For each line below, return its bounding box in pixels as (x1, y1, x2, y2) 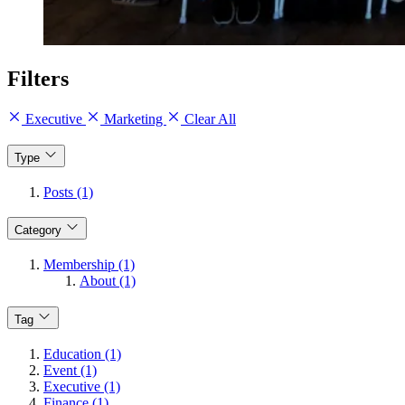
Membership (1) (43, 257, 135, 273)
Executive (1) (43, 378, 120, 394)
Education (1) (43, 345, 121, 362)
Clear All (181, 111, 236, 127)
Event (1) (43, 362, 97, 378)
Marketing (100, 111, 166, 127)
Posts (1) (43, 184, 93, 200)
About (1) (80, 273, 136, 289)
